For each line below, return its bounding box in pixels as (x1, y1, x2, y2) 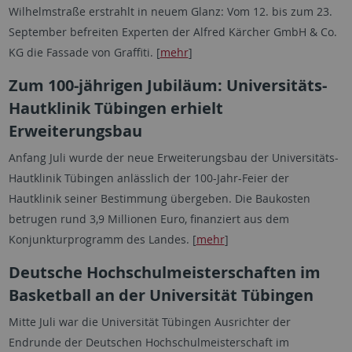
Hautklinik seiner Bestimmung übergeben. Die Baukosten (8, 191, 310, 206)
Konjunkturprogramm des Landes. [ (8, 232, 196, 247)
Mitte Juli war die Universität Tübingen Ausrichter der (8, 314, 291, 329)
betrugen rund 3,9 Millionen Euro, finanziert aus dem (8, 211, 289, 226)
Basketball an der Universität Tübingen (8, 284, 313, 306)
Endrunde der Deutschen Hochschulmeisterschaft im (8, 335, 289, 350)
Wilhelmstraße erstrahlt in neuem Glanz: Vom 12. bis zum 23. (8, 4, 332, 19)
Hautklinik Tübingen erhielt (8, 97, 223, 119)
